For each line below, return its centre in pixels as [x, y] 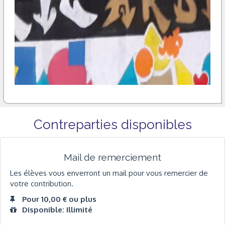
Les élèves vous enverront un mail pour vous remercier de [109, 173]
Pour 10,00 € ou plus [59, 199]
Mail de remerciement [113, 157]
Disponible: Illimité [57, 210]
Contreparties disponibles [113, 125]
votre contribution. [42, 183]
